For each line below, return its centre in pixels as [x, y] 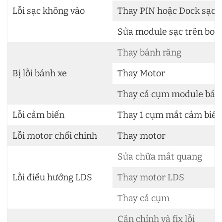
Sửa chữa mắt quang [160, 156]
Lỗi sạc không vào [49, 11]
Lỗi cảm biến [38, 115]
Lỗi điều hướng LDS [52, 177]
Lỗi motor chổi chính [55, 136]
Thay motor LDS [151, 177]
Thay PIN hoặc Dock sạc [166, 11]
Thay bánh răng [149, 52]
